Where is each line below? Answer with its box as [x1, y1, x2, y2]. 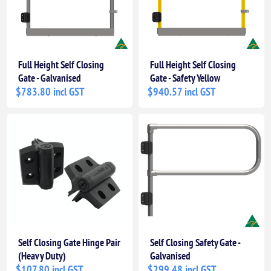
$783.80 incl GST [16, 85, 85, 99]
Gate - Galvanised [18, 71, 82, 85]
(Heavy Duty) [18, 249, 67, 263]
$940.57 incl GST [148, 85, 216, 99]
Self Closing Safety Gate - [150, 236, 240, 250]
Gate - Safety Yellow [150, 71, 220, 85]
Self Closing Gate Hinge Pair [18, 236, 121, 250]
